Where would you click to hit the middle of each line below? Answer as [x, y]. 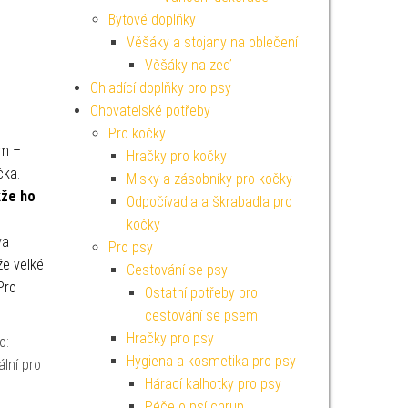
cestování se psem [201, 316]
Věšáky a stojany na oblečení [212, 42]
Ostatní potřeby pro [201, 293]
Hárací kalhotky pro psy [213, 384]
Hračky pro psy [170, 338]
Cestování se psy [177, 270]
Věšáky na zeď [188, 65]
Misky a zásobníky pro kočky [209, 179]
